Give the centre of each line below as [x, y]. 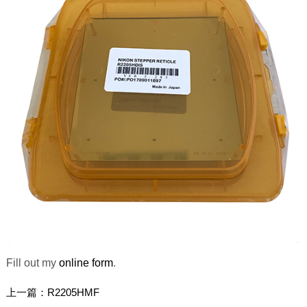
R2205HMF [73, 293]
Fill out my [32, 263]
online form [86, 263]
